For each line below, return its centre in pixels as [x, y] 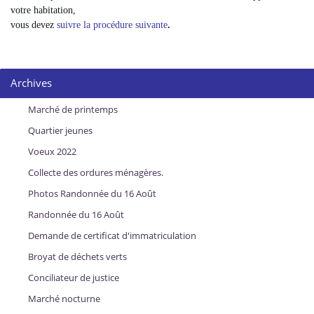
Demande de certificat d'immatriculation [112, 236]
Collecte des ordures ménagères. [96, 173]
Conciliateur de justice [74, 278]
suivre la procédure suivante [112, 25]
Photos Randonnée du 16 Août [92, 194]
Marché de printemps [73, 110]
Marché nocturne [64, 299]
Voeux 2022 [52, 152]
